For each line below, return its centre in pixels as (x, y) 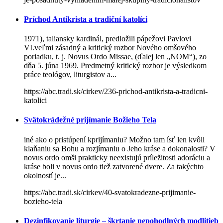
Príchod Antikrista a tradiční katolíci (86, 19)
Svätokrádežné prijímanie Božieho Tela (90, 120)
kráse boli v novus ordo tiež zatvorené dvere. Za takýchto (114, 166)
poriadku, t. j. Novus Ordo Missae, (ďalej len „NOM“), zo (115, 57)
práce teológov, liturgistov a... (70, 75)
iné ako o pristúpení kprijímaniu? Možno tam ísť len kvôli (114, 139)
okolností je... (45, 175)
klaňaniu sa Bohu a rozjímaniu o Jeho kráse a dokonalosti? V (120, 148)
